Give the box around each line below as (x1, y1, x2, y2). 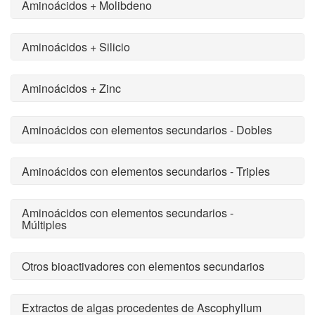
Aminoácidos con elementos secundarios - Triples (22, 163, 270, 179)
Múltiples (22, 217, 67, 233)
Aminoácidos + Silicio (22, 39, 130, 55)
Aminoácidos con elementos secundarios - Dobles (22, 122, 272, 138)
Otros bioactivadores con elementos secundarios (22, 258, 264, 274)
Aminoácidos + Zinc (22, 80, 121, 96)
